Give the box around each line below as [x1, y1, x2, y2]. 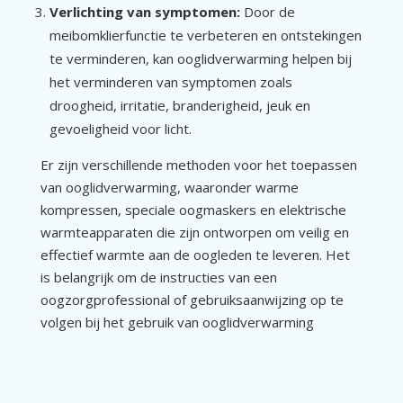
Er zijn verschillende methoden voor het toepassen [40, 155, 357, 174]
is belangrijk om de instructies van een [40, 267, 277, 286]
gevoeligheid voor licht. [49, 119, 192, 138]
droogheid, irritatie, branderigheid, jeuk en [49, 95, 310, 114]
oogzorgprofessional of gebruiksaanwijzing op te [40, 290, 344, 309]
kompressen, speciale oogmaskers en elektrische [40, 200, 346, 219]
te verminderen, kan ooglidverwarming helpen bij [49, 49, 352, 67]
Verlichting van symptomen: [49, 2, 240, 21]
